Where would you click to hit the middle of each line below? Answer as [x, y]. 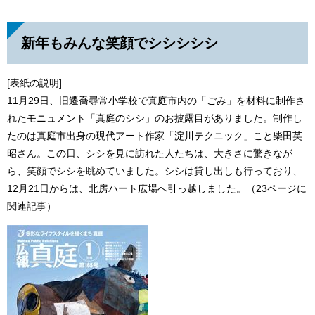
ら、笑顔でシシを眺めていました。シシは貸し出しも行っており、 [155, 171]
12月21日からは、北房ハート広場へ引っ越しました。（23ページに [157, 189]
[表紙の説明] [34, 83]
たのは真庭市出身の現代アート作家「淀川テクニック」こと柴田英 [155, 136]
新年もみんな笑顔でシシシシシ [120, 43]
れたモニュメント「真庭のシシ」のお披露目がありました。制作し [155, 118]
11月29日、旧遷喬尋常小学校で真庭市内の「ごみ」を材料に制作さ [156, 101]
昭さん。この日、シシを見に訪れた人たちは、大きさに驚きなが [150, 154]
